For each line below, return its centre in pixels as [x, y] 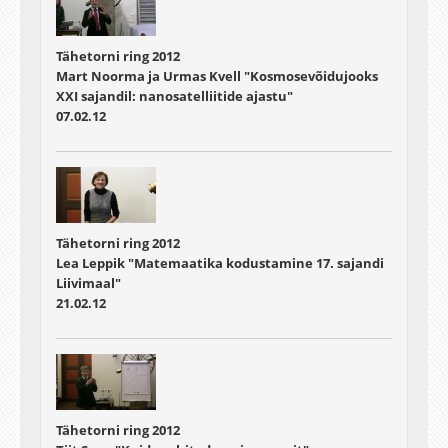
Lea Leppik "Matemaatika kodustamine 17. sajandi [220, 263]
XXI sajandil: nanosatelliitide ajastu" [174, 95]
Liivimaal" [88, 283]
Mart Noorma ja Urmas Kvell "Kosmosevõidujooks [217, 75]
